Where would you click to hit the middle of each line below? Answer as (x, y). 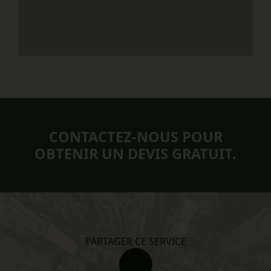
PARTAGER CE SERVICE (135, 241)
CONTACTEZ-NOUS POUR (135, 136)
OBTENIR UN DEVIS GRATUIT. (135, 153)
